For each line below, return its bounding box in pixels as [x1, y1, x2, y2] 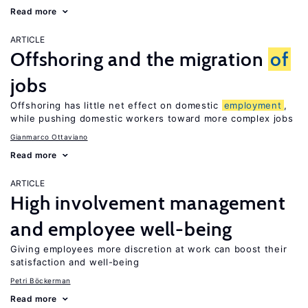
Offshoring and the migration [10, 47, 269, 71]
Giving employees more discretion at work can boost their [10, 243, 287, 254]
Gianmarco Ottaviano [10, 133, 88, 141]
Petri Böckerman [10, 276, 71, 285]
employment [223, 100, 282, 111]
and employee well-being [10, 217, 233, 241]
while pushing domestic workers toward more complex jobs [10, 113, 294, 124]
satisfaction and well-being [10, 256, 140, 267]
